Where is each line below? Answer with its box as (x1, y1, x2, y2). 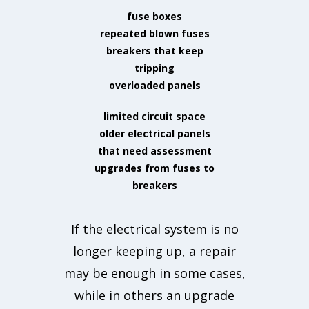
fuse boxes (127, 10, 182, 23)
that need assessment (97, 144, 212, 158)
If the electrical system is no (70, 221, 239, 238)
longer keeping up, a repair (73, 243, 236, 260)
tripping (134, 61, 175, 75)
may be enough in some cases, (63, 265, 246, 282)
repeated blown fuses (99, 27, 210, 41)
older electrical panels (99, 127, 210, 141)
